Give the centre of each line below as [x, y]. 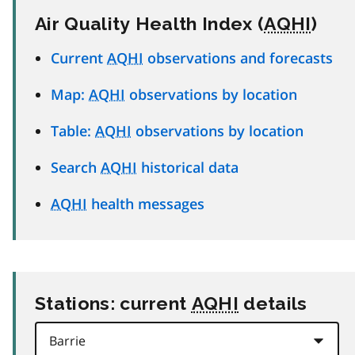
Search [76, 167]
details [273, 303]
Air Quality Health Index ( [150, 23]
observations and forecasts [238, 57]
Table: [73, 130]
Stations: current [113, 303]
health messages [146, 203]
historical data [188, 167]
